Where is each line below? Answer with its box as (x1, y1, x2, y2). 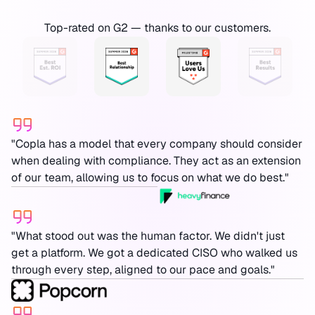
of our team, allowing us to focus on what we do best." (11, 170, 289, 186)
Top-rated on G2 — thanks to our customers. (44, 20, 271, 35)
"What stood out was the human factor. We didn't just (11, 228, 285, 243)
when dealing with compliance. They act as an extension (11, 153, 301, 169)
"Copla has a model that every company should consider (11, 136, 302, 152)
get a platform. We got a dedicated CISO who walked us (11, 245, 297, 260)
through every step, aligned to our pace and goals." (11, 262, 275, 277)
